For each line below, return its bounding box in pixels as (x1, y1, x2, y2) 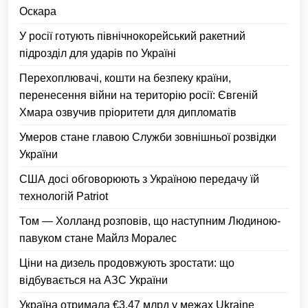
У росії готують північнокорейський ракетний (19, 30, 245, 42)
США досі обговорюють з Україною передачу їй (19, 173, 259, 185)
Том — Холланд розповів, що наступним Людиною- (19, 215, 280, 227)
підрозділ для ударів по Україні (19, 47, 176, 59)
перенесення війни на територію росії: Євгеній (19, 89, 258, 101)
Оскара (19, 5, 56, 17)
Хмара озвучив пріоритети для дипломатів (19, 107, 236, 118)
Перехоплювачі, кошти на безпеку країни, (19, 72, 231, 84)
